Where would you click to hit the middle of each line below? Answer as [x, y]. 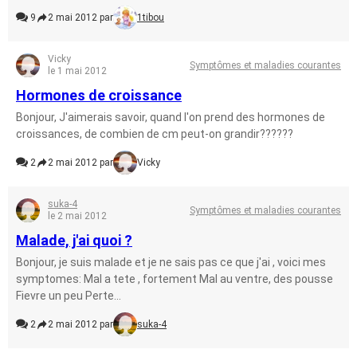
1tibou [151, 18]
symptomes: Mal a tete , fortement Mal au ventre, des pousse [175, 279]
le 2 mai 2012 [77, 216]
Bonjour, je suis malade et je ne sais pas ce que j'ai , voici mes [171, 262]
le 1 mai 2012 [77, 71]
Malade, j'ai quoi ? [74, 240]
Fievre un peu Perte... [69, 296]
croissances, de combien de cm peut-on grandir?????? [155, 134]
